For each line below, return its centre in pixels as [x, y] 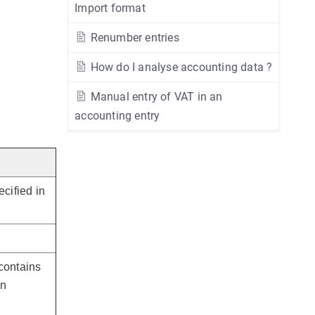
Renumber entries [133, 38]
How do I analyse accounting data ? [180, 67]
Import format [110, 8]
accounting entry [117, 116]
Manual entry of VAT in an [155, 97]
